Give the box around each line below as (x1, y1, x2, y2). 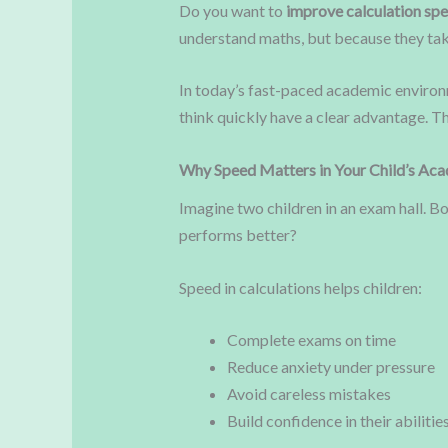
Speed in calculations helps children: (178, 277, 422, 297)
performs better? (178, 225, 297, 245)
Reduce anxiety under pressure (226, 357, 435, 377)
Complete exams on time (226, 330, 396, 350)
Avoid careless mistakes (226, 384, 391, 404)
